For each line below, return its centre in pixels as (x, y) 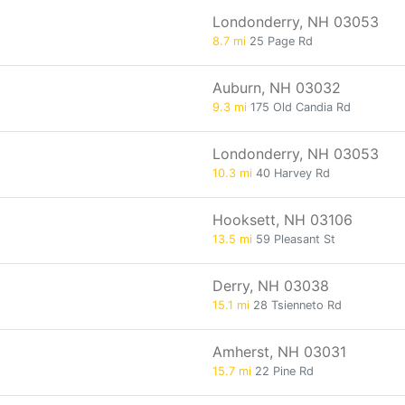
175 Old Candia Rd (299, 107)
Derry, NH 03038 (271, 286)
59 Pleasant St (294, 239)
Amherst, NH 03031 (279, 352)
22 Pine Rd (283, 371)
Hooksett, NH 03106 (283, 220)
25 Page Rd (279, 41)
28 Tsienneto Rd (296, 305)
